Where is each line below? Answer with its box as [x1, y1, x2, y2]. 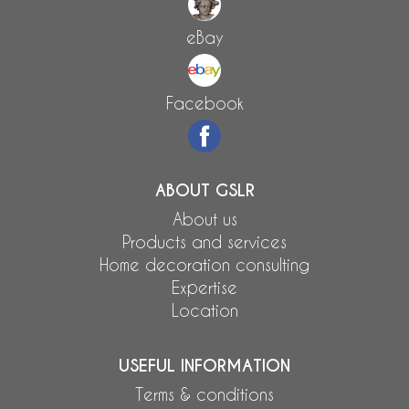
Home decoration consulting [100, 254, 309, 274]
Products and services [122, 231, 287, 251]
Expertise [172, 277, 237, 297]
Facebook [165, 92, 244, 112]
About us [172, 208, 237, 228]
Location [171, 299, 238, 320]
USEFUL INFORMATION [119, 354, 290, 376]
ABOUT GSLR [154, 179, 255, 201]
